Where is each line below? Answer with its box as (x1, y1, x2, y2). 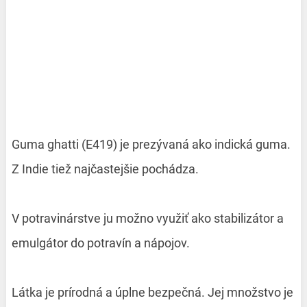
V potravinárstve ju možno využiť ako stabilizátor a (11, 210, 284, 225)
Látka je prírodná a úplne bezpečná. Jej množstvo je (11, 284, 293, 299)
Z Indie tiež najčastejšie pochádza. (11, 161, 199, 176)
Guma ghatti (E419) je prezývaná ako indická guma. (11, 136, 291, 151)
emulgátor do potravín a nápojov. (11, 235, 190, 250)
